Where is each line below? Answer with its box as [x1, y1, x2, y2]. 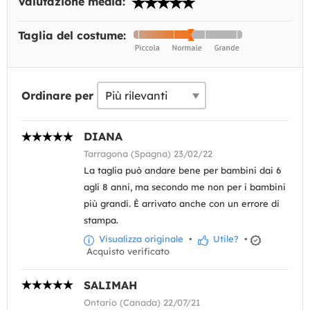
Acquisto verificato [84, 245, 170, 257]
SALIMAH [84, 277, 137, 292]
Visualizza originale [96, 233, 183, 245]
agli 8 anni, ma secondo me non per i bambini [84, 181, 286, 193]
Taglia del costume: [18, 28, 129, 43]
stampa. [84, 215, 118, 226]
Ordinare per [21, 89, 93, 103]
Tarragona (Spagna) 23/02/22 [84, 148, 212, 160]
